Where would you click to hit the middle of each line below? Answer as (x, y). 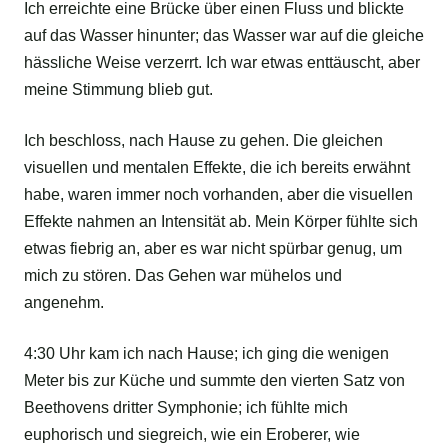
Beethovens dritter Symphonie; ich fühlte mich (186, 408)
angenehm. (64, 303)
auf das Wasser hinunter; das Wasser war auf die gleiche (224, 36)
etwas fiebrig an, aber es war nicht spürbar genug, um (213, 249)
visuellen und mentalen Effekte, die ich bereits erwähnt (217, 168)
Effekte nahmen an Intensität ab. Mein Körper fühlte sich (221, 222)
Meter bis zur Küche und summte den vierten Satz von (214, 381)
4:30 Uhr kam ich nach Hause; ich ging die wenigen (206, 354)
